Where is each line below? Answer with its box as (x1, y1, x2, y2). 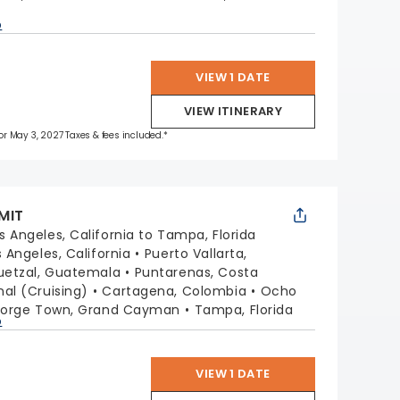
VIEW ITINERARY (183, 103, 283, 120)
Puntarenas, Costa (134, 263, 259, 281)
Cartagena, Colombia (102, 282, 247, 300)
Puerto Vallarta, (144, 245, 247, 262)
